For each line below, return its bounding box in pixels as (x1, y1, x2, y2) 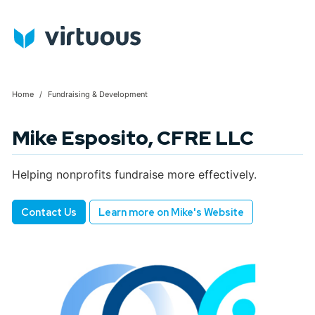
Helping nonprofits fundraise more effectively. (12, 167, 257, 182)
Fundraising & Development (48, 89, 148, 100)
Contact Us (21, 205, 77, 219)
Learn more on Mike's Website (98, 205, 244, 219)
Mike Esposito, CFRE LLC (12, 124, 254, 152)
